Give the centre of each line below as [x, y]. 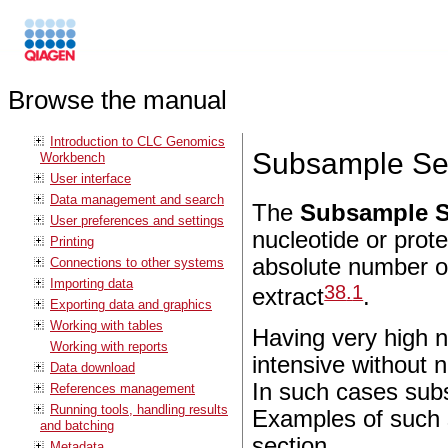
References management [122, 388]
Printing [72, 241]
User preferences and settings [137, 220]
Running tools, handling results [139, 409]
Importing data [91, 283]
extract [288, 297]
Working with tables [106, 325]
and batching [77, 425]
